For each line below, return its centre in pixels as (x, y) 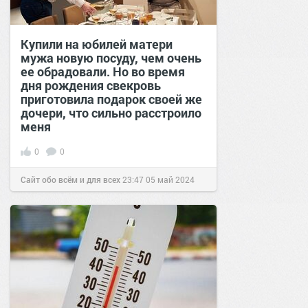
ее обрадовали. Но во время (103, 71)
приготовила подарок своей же (111, 99)
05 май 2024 (170, 179)
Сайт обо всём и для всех (70, 179)
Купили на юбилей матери (97, 44)
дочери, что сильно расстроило (111, 112)
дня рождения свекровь (91, 85)
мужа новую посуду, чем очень (111, 57)
